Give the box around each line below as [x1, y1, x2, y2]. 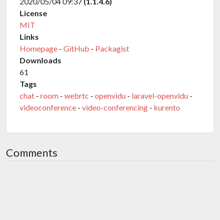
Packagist [95, 44, 129, 53]
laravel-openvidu [132, 91, 188, 100]
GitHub [63, 44, 89, 53]
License [20, 8, 47, 18]
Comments [6, 146, 57, 159]
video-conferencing [82, 103, 148, 112]
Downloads [20, 55, 61, 65]
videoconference [20, 103, 76, 112]
